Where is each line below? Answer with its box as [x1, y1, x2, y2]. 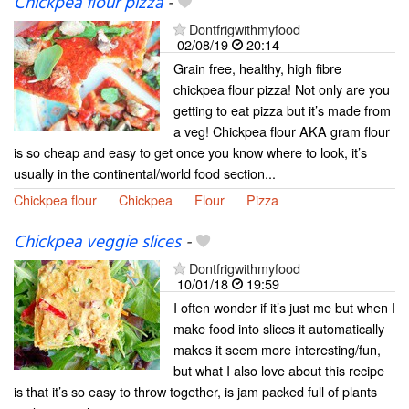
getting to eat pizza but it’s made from [173, 100, 391, 121]
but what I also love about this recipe [173, 360, 384, 380]
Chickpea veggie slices [14, 228, 181, 257]
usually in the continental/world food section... [14, 163, 276, 184]
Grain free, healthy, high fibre [173, 58, 341, 79]
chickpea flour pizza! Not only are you [173, 79, 390, 100]
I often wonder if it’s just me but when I [173, 297, 395, 317]
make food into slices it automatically [173, 318, 384, 338]
